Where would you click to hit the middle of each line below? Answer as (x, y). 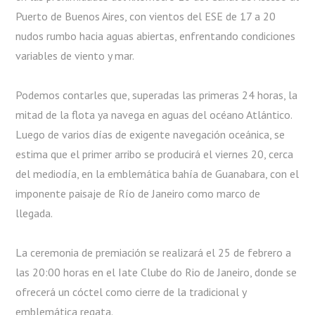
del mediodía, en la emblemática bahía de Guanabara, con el (157, 173)
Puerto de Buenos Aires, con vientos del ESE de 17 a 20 (146, 16)
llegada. (34, 213)
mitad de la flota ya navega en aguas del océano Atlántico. (154, 114)
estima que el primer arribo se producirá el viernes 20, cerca (155, 154)
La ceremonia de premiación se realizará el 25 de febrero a (154, 252)
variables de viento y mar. (75, 55)
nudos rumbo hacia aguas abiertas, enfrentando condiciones (156, 36)
